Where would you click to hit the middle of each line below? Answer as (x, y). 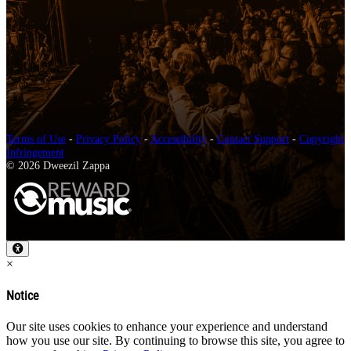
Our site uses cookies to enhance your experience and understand (167, 326)
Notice (23, 295)
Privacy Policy (109, 139)
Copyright (322, 139)
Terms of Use (36, 139)
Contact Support (253, 139)
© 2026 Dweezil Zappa (58, 166)
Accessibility (179, 139)
